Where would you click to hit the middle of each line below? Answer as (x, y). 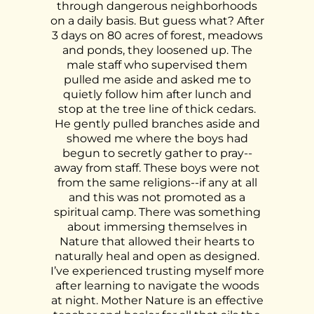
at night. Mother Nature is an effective (157, 300)
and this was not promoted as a (157, 197)
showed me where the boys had (157, 138)
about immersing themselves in (157, 227)
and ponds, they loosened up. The (157, 50)
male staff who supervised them (157, 65)
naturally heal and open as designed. (157, 256)
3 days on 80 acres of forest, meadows (157, 35)
